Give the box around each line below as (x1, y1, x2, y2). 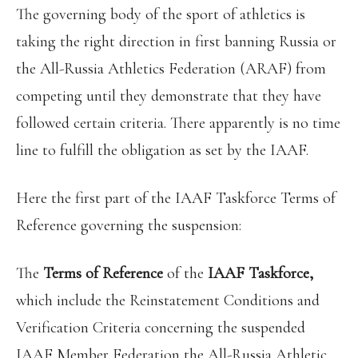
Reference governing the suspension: (16, 216, 241, 235)
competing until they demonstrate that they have (16, 86, 321, 105)
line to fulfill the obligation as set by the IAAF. (16, 141, 308, 160)
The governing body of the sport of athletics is (16, 5, 305, 24)
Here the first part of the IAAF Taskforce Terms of (16, 189, 336, 208)
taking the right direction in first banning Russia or (16, 32, 336, 51)
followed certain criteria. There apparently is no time (16, 113, 340, 133)
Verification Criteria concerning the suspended (16, 318, 305, 337)
